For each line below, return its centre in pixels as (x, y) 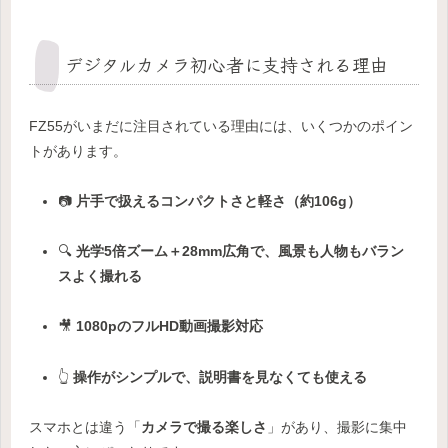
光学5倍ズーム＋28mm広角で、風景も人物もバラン (239, 251)
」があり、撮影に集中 (337, 426)
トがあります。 (78, 150)
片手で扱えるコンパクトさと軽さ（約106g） (218, 201)
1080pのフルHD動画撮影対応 (169, 326)
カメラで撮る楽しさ (204, 426)
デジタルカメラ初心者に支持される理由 (226, 63)
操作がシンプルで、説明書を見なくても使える (219, 376)
